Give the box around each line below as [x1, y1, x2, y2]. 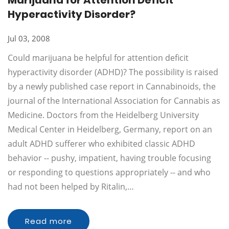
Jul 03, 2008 [8, 33, 50, 43]
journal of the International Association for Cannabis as [8, 95, 220, 106]
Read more [25, 216, 72, 226]
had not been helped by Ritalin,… [8, 181, 134, 192]
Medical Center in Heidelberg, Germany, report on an [8, 124, 212, 135]
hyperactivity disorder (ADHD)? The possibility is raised [8, 66, 218, 78]
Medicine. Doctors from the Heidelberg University [8, 109, 199, 121]
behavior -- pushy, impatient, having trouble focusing [8, 152, 211, 164]
